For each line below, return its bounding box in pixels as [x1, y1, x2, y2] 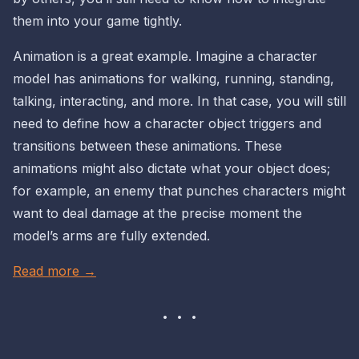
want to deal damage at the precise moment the [13, 205, 302, 222]
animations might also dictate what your [13, 160, 257, 177]
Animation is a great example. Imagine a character [13, 48, 317, 65]
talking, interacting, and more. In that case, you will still [13, 93, 346, 110]
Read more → [13, 263, 96, 280]
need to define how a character [13, 115, 208, 132]
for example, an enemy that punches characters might [13, 183, 345, 200]
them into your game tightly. [13, 13, 182, 30]
